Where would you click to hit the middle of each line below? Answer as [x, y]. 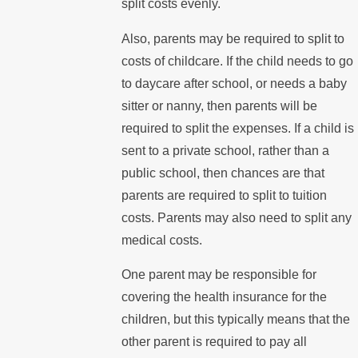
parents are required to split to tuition [225, 195]
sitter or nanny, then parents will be [220, 105]
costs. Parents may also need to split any [237, 217]
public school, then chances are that [223, 173]
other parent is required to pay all [215, 342]
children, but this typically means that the [236, 320]
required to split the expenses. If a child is [238, 128]
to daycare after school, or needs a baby [235, 83]
